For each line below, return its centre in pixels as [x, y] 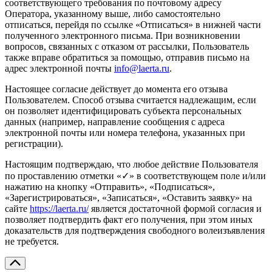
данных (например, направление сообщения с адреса [115, 121]
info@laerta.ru [142, 68]
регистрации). [34, 143]
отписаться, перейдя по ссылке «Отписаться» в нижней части [133, 24]
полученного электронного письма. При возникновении [123, 35]
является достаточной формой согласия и [175, 208]
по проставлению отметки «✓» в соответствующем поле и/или [135, 175]
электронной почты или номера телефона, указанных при [125, 132]
